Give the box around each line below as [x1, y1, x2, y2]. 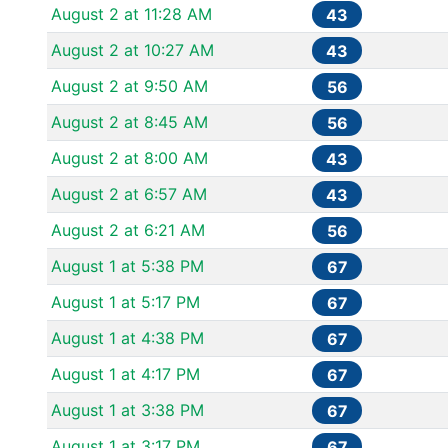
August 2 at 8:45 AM [51, 112, 208, 132]
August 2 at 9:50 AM [51, 76, 208, 96]
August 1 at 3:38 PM [51, 400, 204, 420]
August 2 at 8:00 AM [51, 148, 208, 168]
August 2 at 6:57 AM [51, 184, 207, 204]
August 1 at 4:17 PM [51, 364, 200, 384]
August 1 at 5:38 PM [51, 256, 204, 276]
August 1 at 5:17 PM [51, 292, 200, 312]
